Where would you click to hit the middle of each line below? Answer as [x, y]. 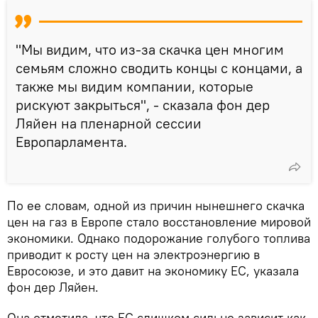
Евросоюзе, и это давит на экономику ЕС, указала [153, 270]
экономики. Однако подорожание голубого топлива [159, 238]
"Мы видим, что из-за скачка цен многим [150, 49]
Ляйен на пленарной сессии [109, 123]
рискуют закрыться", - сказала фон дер [143, 104]
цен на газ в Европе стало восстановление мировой [159, 221]
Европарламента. [71, 141]
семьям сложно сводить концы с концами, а [159, 67]
